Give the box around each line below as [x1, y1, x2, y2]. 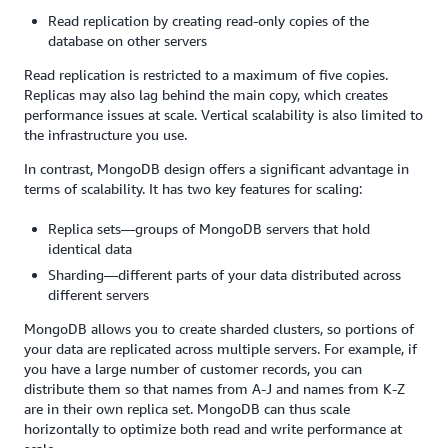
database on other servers [48, 32, 207, 49]
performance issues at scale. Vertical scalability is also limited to [24, 106, 423, 123]
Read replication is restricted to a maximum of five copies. [24, 66, 388, 83]
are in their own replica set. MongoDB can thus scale [24, 400, 350, 417]
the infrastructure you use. [24, 126, 191, 143]
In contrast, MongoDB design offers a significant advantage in [24, 160, 409, 177]
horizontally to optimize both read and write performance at [24, 420, 402, 437]
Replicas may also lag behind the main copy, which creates [24, 86, 388, 103]
